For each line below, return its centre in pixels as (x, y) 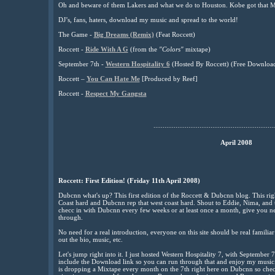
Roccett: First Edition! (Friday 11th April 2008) (129, 180)
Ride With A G (107, 49)
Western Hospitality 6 (137, 64)
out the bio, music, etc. (90, 239)
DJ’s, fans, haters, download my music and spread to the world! (148, 20)
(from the (143, 49)
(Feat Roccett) (174, 34)
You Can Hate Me (113, 79)
